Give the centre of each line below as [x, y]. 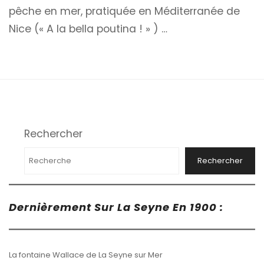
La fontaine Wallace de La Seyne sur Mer [86, 255]
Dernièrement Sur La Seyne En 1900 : [116, 207]
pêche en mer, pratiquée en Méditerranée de [124, 11]
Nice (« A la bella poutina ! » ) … [88, 29]
